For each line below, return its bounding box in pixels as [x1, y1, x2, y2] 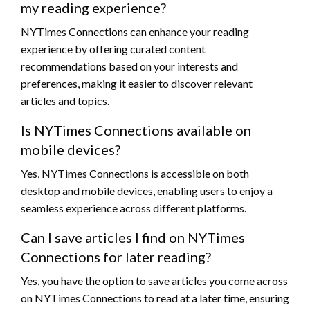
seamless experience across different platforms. [21, 201, 246, 215]
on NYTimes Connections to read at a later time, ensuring [21, 291, 289, 305]
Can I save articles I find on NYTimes [21, 229, 245, 246]
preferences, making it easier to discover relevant [21, 77, 253, 91]
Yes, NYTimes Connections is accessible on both [21, 167, 249, 181]
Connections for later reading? [21, 248, 211, 266]
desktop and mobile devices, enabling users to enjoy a [21, 184, 273, 198]
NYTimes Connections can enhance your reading [21, 25, 249, 39]
